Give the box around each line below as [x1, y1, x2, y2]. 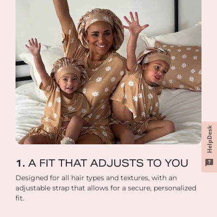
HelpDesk [205, 125, 214, 154]
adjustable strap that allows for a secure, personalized [15, 184, 196, 193]
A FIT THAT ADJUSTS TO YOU [28, 157, 188, 170]
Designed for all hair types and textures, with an [15, 173, 177, 183]
